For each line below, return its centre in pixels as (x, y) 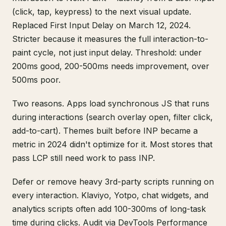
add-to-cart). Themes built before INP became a (105, 131)
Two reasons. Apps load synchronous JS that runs (111, 103)
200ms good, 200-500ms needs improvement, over (111, 66)
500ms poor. (36, 80)
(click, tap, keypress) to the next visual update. (102, 12)
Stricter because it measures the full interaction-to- (110, 39)
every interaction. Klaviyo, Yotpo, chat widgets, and (110, 195)
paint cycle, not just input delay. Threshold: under (107, 52)
